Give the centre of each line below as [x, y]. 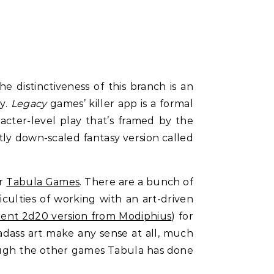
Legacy [30, 103]
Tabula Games [43, 182]
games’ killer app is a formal [121, 103]
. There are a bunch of [137, 182]
